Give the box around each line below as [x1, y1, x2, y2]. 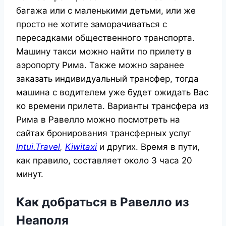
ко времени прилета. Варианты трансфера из [16, 100, 208, 111]
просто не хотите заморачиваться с [16, 19, 167, 29]
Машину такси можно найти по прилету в [16, 46, 192, 56]
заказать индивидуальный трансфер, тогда [16, 73, 199, 84]
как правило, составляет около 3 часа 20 [16, 155, 192, 165]
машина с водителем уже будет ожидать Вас [16, 87, 208, 97]
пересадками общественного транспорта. [16, 32, 195, 43]
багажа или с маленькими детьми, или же [16, 5, 196, 16]
